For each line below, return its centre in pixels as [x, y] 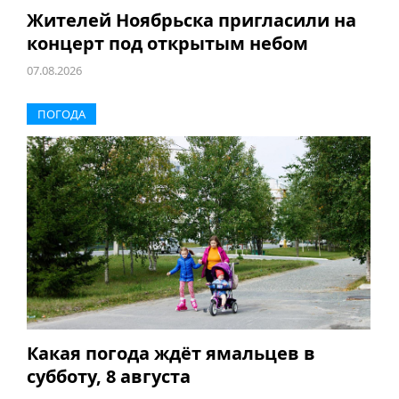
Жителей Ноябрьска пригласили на [191, 20]
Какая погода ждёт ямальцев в [171, 353]
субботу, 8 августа [108, 376]
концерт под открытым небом [167, 43]
